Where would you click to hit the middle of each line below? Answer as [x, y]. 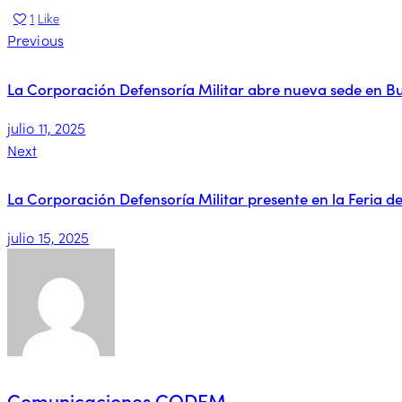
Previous [35, 40]
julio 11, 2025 [47, 127]
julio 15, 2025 [48, 236]
